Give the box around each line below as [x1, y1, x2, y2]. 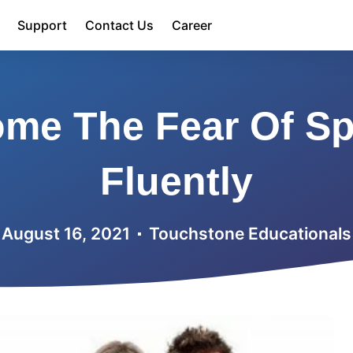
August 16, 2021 [2, 224, 130, 243]
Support [17, 17, 67, 33]
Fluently [100, 159, 253, 203]
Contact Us [85, 17, 154, 33]
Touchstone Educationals [149, 224, 351, 243]
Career [172, 17, 212, 33]
